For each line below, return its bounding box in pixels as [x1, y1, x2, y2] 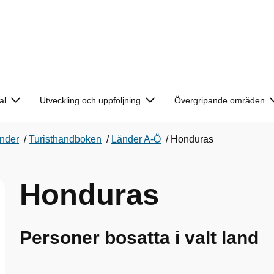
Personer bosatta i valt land [20, 228, 259, 248]
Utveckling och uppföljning [40, 95, 141, 105]
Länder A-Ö [111, 134, 161, 144]
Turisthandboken [29, 134, 102, 144]
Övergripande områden [174, 95, 265, 105]
